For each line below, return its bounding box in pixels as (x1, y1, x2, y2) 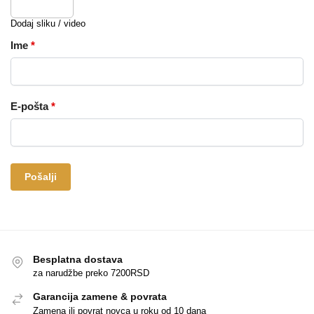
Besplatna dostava (33, 253, 123, 265)
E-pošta (11, 100, 51, 113)
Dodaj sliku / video (11, 18, 86, 29)
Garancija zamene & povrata (33, 291, 167, 303)
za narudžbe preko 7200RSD (33, 268, 149, 279)
